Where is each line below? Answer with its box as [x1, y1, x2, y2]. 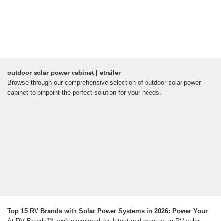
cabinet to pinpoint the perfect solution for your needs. [7, 89, 161, 97]
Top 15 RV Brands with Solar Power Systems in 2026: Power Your [7, 207, 208, 215]
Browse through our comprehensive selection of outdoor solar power [7, 79, 201, 87]
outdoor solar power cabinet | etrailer [7, 69, 121, 77]
